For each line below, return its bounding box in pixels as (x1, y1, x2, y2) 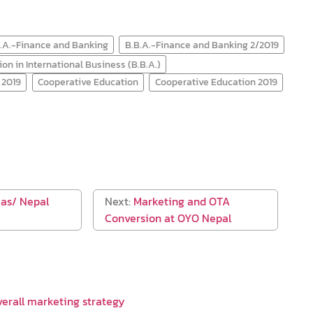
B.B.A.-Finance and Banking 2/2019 (124, 36, 279, 52)
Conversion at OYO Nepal (104, 210, 231, 227)
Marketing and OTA (133, 193, 230, 210)
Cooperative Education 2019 (154, 74, 277, 90)
